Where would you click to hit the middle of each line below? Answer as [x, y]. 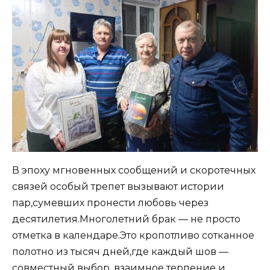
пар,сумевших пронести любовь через [110, 202]
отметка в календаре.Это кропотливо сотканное [133, 235]
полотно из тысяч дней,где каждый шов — [120, 251]
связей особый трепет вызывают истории [118, 186]
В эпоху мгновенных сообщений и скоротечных [134, 170]
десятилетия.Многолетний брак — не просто [126, 219]
